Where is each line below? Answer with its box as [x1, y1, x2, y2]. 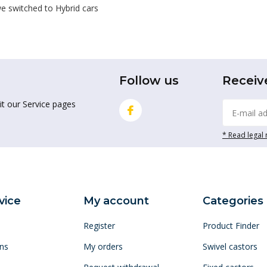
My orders [83, 241, 123, 252]
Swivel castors [203, 241, 258, 252]
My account [83, 194, 149, 207]
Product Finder [203, 220, 260, 231]
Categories [203, 194, 264, 207]
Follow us [119, 73, 179, 88]
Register [83, 220, 115, 231]
